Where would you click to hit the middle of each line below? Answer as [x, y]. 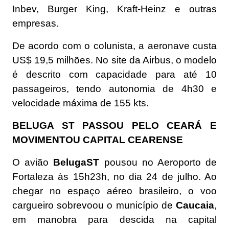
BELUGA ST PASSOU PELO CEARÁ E [114, 125]
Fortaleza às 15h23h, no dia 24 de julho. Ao [114, 177]
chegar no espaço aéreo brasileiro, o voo [114, 191]
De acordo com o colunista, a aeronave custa [114, 46]
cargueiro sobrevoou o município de [94, 205]
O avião [33, 162]
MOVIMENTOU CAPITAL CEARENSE [98, 140]
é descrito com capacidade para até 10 [114, 74]
